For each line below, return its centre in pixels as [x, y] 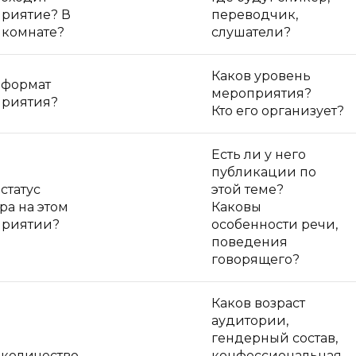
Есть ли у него [259, 155]
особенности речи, [275, 224]
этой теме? [248, 190]
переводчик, [255, 15]
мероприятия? [261, 93]
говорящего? [255, 259]
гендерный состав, [275, 338]
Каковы [236, 207]
